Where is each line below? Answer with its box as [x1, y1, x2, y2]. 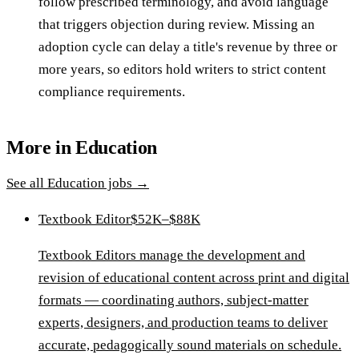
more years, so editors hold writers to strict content [38, 61, 326, 77]
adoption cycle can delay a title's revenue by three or [38, 38, 337, 54]
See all [6, 175, 47, 191]
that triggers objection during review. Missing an [38, 16, 315, 32]
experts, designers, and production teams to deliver [38, 314, 328, 330]
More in [6, 136, 76, 158]
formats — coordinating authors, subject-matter [38, 292, 309, 308]
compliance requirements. [38, 83, 185, 99]
